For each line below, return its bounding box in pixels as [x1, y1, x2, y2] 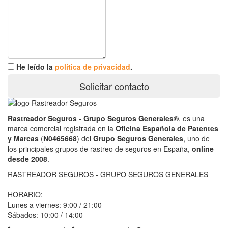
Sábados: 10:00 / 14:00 [8, 209, 83, 220]
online [192, 143, 214, 154]
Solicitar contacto [79, 79, 149, 93]
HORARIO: [8, 189, 43, 199]
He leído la [16, 61, 55, 72]
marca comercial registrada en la [8, 123, 116, 133]
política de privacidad [55, 61, 130, 72]
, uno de [183, 133, 210, 144]
